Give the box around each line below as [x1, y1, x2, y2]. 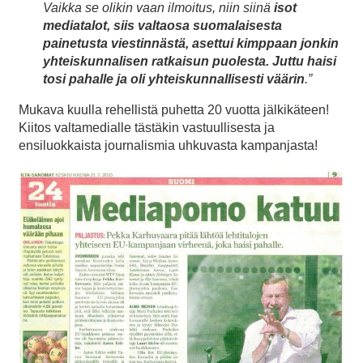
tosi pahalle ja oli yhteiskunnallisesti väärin [43, 72, 305, 87]
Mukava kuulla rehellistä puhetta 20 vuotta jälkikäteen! [19, 103, 329, 117]
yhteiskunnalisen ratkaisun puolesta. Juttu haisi [43, 54, 336, 69]
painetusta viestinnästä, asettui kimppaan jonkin [43, 36, 339, 51]
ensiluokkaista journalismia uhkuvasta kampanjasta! [19, 139, 318, 153]
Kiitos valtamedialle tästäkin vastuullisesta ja [19, 121, 275, 135]
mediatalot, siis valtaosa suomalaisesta [43, 19, 282, 33]
